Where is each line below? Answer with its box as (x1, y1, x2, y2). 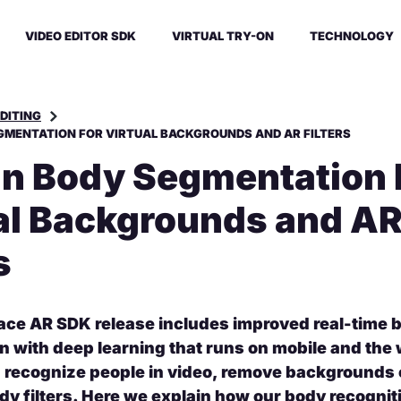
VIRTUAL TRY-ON (171, 28, 274, 43)
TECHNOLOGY (309, 28, 394, 43)
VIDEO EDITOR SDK (24, 28, 136, 43)
